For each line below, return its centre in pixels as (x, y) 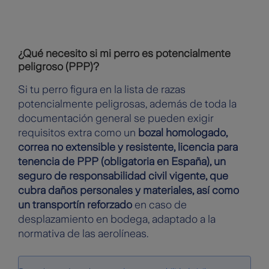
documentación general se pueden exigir (116, 119)
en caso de (159, 205)
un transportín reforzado (75, 205)
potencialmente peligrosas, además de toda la (127, 104)
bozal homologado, (183, 133)
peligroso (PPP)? (59, 67)
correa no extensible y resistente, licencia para (128, 147)
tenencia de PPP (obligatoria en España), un (122, 162)
